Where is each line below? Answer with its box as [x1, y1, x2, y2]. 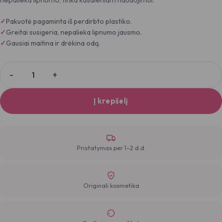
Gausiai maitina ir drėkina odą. [6, 39, 100, 48]
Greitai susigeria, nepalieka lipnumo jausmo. [6, 28, 142, 37]
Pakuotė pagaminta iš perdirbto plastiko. [6, 17, 132, 26]
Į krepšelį [94, 96, 128, 106]
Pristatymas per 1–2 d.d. [76, 144, 146, 152]
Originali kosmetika [83, 181, 139, 189]
